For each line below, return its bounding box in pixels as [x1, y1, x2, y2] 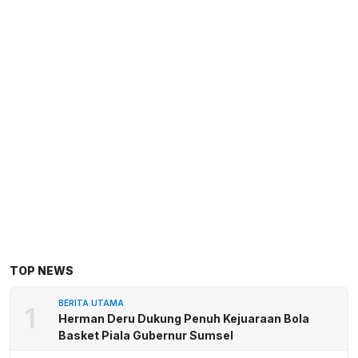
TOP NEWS [10, 263, 74, 277]
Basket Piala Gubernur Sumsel [58, 328, 233, 342]
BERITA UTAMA [58, 297, 124, 308]
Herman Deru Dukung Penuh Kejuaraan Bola [58, 311, 309, 325]
